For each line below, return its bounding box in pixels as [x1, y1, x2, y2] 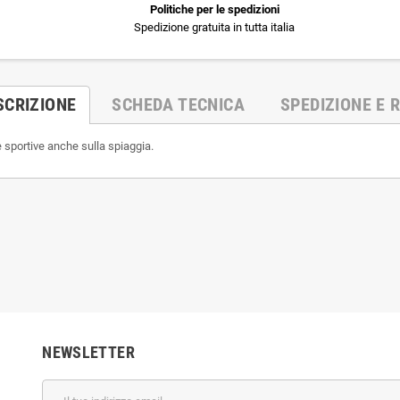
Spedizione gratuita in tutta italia [134, 20, 295, 34]
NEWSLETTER [42, 342, 135, 362]
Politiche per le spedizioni [149, 2, 279, 16]
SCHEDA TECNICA [112, 93, 246, 115]
